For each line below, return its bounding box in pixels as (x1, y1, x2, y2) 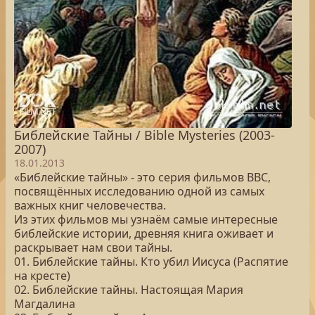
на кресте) (14, 268, 70, 283)
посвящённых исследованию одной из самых (14, 184, 264, 199)
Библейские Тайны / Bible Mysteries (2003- (14, 127, 275, 143)
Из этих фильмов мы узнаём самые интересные (14, 212, 278, 227)
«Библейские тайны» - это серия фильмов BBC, (14, 169, 271, 185)
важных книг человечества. (14, 198, 166, 213)
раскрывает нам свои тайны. (14, 240, 172, 255)
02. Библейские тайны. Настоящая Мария (14, 282, 243, 297)
